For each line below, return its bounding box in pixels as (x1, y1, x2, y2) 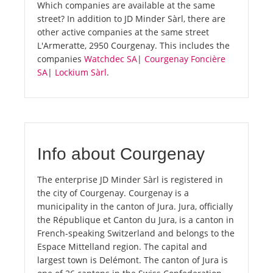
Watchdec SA (84, 53, 137, 65)
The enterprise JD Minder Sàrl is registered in (37, 174, 223, 186)
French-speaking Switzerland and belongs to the (37, 227, 235, 239)
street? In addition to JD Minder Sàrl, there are (37, 13, 225, 25)
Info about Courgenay (37, 144, 205, 164)
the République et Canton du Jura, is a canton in (37, 214, 234, 226)
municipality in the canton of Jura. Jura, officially (37, 200, 233, 213)
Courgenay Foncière (144, 53, 225, 65)
